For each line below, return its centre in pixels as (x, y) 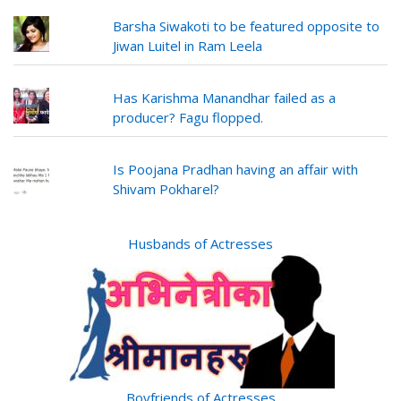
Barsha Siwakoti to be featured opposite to (247, 26)
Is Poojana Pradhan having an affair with (236, 169)
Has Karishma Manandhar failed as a (225, 98)
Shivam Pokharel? (166, 189)
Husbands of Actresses (200, 243)
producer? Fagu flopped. (188, 117)
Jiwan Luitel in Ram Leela (188, 46)
